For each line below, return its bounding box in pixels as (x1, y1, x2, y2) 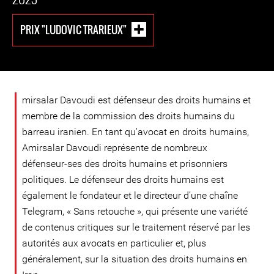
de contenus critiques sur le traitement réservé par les (22, 221, 250, 233)
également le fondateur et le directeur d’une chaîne (22, 190, 238, 201)
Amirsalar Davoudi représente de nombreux (22, 142, 207, 154)
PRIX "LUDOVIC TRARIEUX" (20, 21, 127, 37)
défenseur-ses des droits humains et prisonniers (22, 158, 228, 169)
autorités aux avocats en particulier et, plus (22, 237, 206, 249)
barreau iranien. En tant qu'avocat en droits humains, (22, 126, 249, 138)
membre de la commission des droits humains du (22, 110, 235, 122)
